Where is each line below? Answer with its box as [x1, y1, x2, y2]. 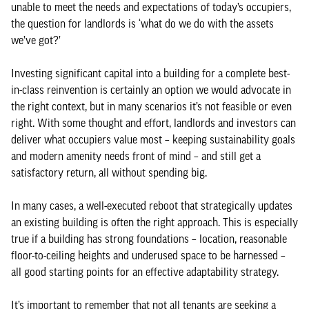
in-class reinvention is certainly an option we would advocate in [11, 83, 291, 96]
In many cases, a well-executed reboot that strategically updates [11, 199, 292, 212]
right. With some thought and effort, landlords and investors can [11, 117, 296, 129]
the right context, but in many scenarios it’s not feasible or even [11, 100, 292, 112]
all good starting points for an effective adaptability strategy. [11, 266, 281, 278]
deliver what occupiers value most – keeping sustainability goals [11, 133, 295, 146]
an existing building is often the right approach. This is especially [11, 216, 298, 228]
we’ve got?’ [11, 34, 63, 46]
